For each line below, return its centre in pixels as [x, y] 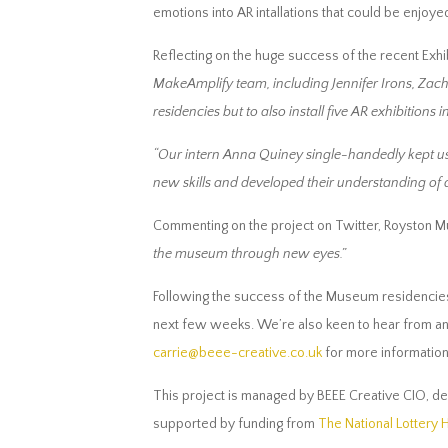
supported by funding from [235, 424]
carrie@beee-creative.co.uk [237, 353]
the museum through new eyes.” [249, 254]
